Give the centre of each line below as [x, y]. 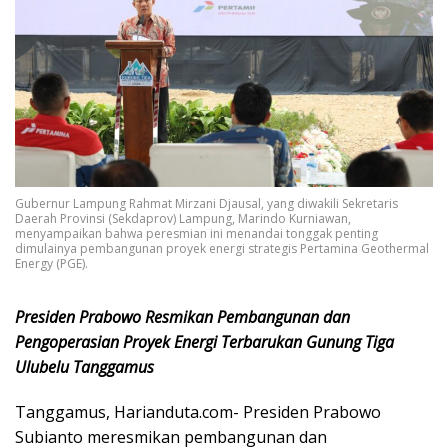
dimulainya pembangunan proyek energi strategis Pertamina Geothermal [222, 249]
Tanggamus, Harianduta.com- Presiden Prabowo [198, 412]
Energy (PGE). [53, 264]
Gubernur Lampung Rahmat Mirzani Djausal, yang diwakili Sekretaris [206, 204]
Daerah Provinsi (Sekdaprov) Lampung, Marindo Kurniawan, [183, 219]
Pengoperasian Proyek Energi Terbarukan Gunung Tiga [204, 342]
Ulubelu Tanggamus [84, 367]
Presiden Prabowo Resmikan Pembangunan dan [182, 317]
